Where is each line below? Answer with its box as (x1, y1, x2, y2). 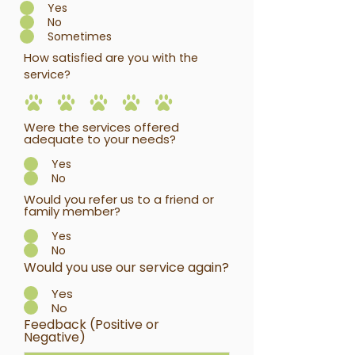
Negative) (24, 328, 86, 346)
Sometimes (48, 28, 112, 44)
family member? (24, 203, 120, 219)
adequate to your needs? (24, 131, 176, 147)
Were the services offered (24, 119, 179, 136)
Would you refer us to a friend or (24, 191, 214, 208)
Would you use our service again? (24, 258, 229, 277)
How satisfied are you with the (24, 49, 198, 66)
